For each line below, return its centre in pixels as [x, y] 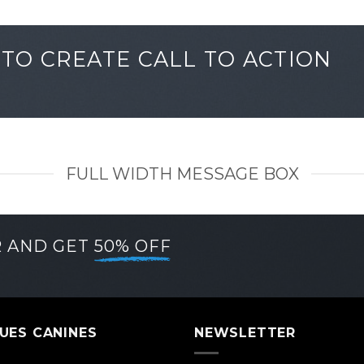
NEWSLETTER [245, 333]
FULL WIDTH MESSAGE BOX [182, 174]
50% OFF [132, 246]
